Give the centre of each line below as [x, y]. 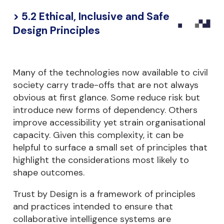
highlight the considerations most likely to [101, 160]
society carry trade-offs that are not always [106, 85]
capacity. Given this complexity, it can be [98, 135]
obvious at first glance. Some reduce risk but [106, 97]
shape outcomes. [49, 172]
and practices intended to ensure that [93, 206]
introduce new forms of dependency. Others [105, 110]
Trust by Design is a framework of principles [104, 194]
